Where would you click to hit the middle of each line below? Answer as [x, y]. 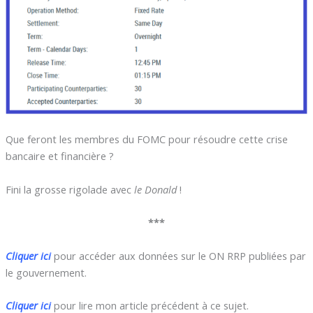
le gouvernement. [46, 272]
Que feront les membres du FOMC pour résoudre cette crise [146, 139]
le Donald [155, 189]
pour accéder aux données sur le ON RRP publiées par [180, 255]
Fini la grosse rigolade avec [70, 189]
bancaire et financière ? [59, 156]
